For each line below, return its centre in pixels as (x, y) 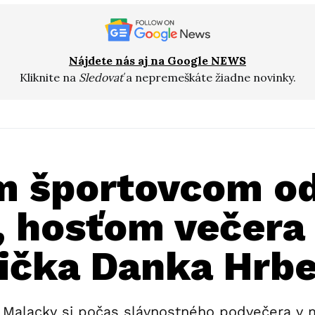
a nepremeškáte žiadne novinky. (209, 77)
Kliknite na (49, 77)
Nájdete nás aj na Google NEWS (157, 60)
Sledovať (101, 77)
